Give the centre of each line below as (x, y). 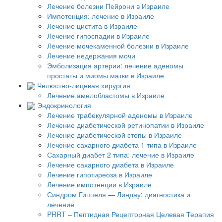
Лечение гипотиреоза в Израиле (100, 175)
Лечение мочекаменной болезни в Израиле (118, 45)
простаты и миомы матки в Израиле (106, 75)
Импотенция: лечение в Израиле (101, 16)
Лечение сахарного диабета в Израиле (111, 165)
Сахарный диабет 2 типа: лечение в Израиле (121, 155)
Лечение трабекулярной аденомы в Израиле (120, 115)
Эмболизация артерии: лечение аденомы (115, 65)
